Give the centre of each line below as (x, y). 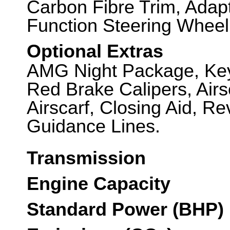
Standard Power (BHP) (125, 209)
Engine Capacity (99, 184)
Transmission (86, 158)
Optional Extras (95, 51)
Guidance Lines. (93, 126)
